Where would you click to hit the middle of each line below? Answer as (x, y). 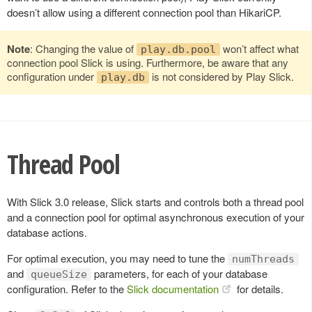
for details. (259, 288)
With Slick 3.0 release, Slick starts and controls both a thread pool (155, 201)
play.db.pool (178, 49)
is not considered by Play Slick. (221, 76)
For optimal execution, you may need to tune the (117, 258)
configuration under (52, 76)
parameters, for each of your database (179, 273)
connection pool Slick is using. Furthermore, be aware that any (148, 62)
